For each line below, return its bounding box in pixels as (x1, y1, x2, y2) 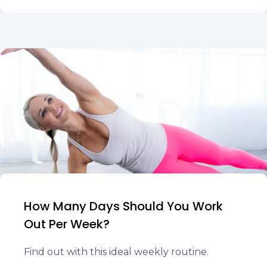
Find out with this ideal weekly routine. (24, 246, 209, 257)
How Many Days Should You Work (24, 198, 223, 215)
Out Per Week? (24, 216, 110, 232)
